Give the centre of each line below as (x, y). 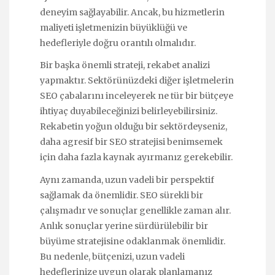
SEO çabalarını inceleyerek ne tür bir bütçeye (137, 96)
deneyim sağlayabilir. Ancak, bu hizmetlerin (132, 13)
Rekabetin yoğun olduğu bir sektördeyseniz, (134, 127)
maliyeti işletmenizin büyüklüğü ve (114, 28)
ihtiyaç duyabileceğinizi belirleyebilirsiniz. (129, 111)
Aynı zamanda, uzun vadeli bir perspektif (127, 180)
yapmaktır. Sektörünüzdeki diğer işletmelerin (137, 81)
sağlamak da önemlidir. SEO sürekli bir (122, 195)
